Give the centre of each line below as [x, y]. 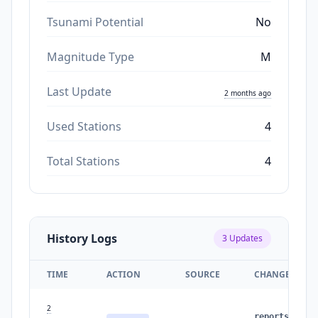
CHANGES [275, 274]
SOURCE [203, 274]
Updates [245, 238]
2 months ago [248, 93]
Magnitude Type [91, 56]
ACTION [124, 274]
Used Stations [84, 126]
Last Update [79, 91]
